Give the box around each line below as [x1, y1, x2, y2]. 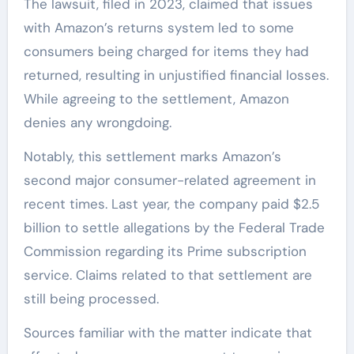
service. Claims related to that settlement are [23, 266, 312, 284]
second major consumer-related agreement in [23, 171, 316, 190]
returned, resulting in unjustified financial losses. [23, 66, 329, 85]
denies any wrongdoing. [23, 114, 171, 132]
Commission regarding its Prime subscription [23, 243, 307, 261]
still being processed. [23, 290, 159, 308]
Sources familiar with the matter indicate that [23, 324, 312, 342]
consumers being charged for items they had [23, 43, 309, 61]
